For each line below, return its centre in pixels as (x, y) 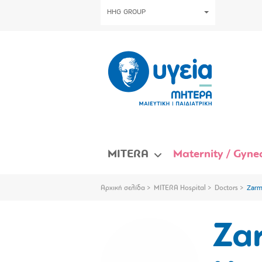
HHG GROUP (126, 12)
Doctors (226, 188)
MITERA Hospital (180, 188)
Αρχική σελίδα (123, 188)
